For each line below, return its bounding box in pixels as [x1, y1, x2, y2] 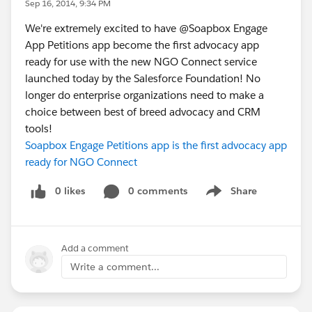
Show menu [201, 192, 258, 205]
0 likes [55, 185, 85, 197]
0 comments [128, 185, 187, 197]
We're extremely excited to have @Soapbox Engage [25, 22, 267, 35]
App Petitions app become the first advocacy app [25, 38, 259, 52]
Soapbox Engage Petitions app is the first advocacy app [25, 139, 287, 152]
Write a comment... [70, 260, 159, 273]
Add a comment [61, 242, 129, 254]
